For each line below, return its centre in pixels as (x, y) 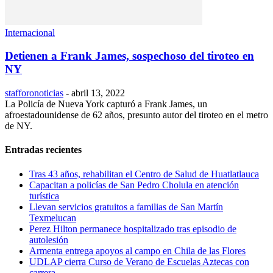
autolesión (49, 239)
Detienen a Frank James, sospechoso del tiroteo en (129, 56)
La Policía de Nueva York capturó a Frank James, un (106, 104)
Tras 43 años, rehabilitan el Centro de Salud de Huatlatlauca (144, 174)
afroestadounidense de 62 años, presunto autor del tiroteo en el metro (136, 115)
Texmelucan (53, 218)
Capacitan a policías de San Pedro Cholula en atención (134, 185)
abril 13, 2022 (98, 93)
